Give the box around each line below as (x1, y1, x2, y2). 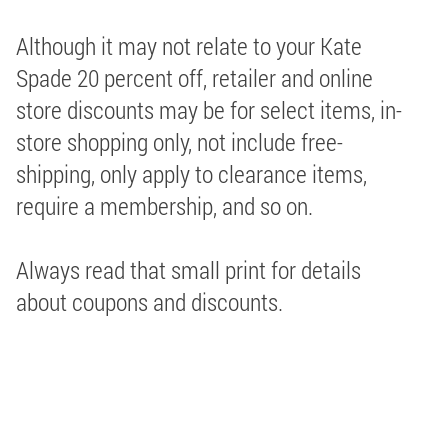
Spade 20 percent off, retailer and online (16, 61, 373, 94)
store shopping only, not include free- (16, 125, 343, 158)
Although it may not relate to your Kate (16, 29, 362, 62)
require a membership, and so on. (16, 189, 313, 222)
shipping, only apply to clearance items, (16, 157, 367, 190)
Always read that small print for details (16, 253, 361, 286)
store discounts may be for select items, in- (16, 93, 402, 126)
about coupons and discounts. (16, 285, 283, 318)
